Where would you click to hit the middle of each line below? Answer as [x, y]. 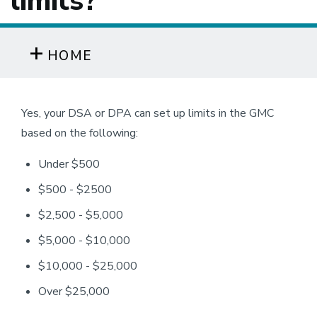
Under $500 [69, 164]
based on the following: [80, 133]
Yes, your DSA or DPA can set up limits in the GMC [148, 113]
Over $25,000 [74, 292]
